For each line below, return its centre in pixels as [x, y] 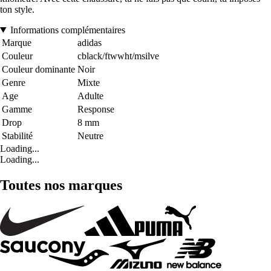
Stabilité [17, 135]
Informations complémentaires [67, 30]
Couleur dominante [38, 69]
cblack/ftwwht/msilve [118, 56]
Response [96, 109]
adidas [90, 42]
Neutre [90, 135]
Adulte [90, 96]
